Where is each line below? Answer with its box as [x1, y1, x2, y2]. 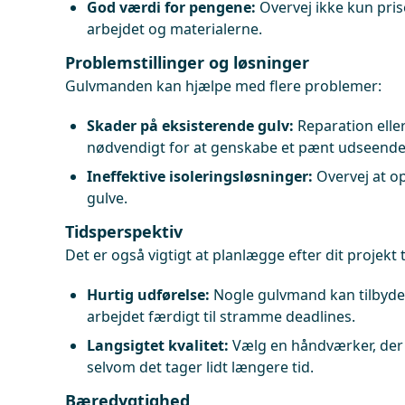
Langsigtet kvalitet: [87, 335, 229, 355]
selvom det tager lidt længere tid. [87, 357, 314, 377]
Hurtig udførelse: [87, 285, 210, 305]
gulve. [87, 188, 127, 208]
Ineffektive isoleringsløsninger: [87, 166, 313, 186]
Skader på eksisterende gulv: [87, 116, 294, 136]
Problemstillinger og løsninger [65, 52, 309, 73]
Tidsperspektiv [65, 221, 183, 242]
